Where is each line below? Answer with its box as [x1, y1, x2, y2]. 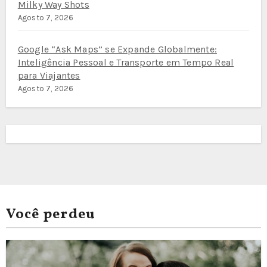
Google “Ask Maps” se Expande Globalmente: [17, 44, 217, 55]
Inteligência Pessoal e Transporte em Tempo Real [17, 57, 234, 68]
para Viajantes [17, 70, 80, 81]
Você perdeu [5, 204, 95, 225]
